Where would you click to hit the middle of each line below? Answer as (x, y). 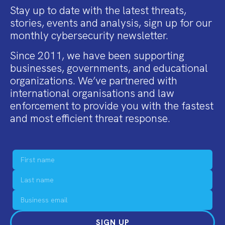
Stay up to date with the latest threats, (98, 11)
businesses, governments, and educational (109, 68)
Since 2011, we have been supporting (97, 55)
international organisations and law (92, 93)
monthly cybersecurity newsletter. (89, 36)
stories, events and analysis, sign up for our (111, 23)
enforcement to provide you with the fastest (112, 105)
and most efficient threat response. (90, 118)
